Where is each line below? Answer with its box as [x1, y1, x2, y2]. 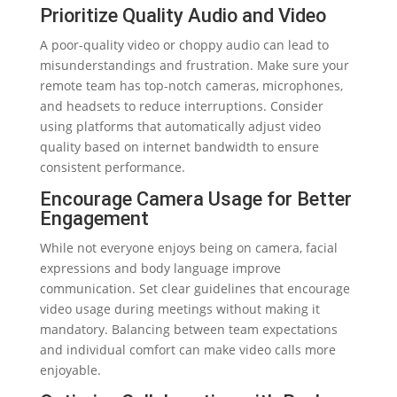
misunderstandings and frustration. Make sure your [39, 56, 349, 74]
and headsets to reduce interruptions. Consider [39, 97, 323, 114]
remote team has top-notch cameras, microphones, [39, 76, 343, 94]
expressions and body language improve [39, 259, 281, 276]
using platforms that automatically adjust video [39, 117, 321, 135]
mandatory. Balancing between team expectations [39, 320, 338, 338]
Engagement [39, 206, 149, 230]
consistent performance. [39, 158, 185, 175]
